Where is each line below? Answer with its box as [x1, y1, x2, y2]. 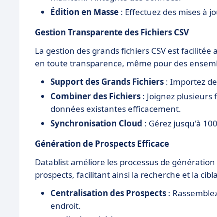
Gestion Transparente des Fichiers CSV [35, 26, 189, 38]
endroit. [50, 200, 81, 211]
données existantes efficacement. [50, 103, 181, 114]
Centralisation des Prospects [50, 187, 166, 199]
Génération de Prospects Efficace [35, 138, 169, 149]
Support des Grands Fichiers [50, 76, 164, 87]
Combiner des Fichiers [50, 90, 140, 102]
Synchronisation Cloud [50, 117, 142, 129]
